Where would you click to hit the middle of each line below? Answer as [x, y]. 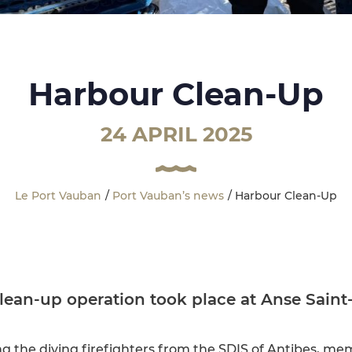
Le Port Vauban [58, 196]
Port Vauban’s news [168, 196]
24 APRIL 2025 [176, 135]
